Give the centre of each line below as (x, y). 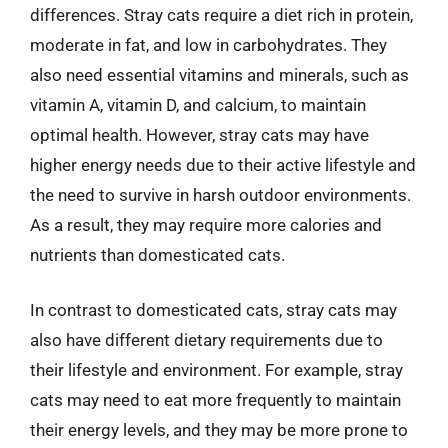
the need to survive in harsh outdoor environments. (220, 194)
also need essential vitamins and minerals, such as (219, 74)
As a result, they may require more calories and (206, 224)
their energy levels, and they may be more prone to (219, 430)
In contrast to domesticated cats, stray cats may (213, 310)
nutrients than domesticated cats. (157, 254)
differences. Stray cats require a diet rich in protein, (221, 14)
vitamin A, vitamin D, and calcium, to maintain (198, 104)
